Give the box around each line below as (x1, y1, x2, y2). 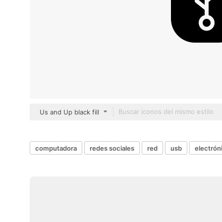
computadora (35, 144, 77, 152)
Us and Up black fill (40, 108, 99, 116)
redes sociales (90, 144, 134, 152)
